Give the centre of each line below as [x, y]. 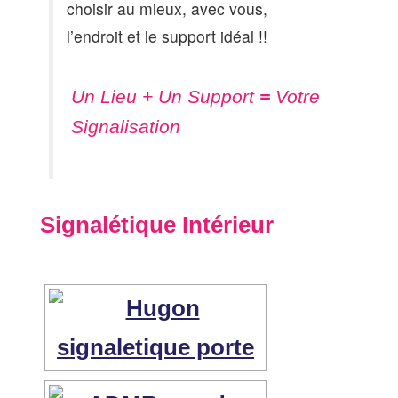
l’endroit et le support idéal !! [167, 36]
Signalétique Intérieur [157, 225]
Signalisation [128, 127]
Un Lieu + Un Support [165, 97]
